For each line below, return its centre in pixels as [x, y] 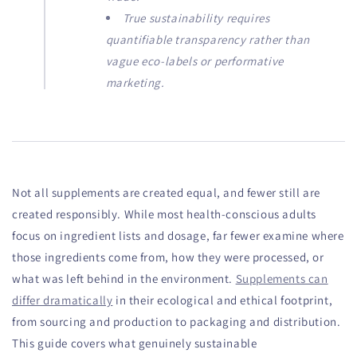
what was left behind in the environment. [124, 278]
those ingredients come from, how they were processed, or [168, 257]
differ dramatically [63, 300]
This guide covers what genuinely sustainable [135, 343]
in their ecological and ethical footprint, [223, 300]
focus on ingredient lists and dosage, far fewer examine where [178, 235]
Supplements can [282, 278]
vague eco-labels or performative [194, 61]
